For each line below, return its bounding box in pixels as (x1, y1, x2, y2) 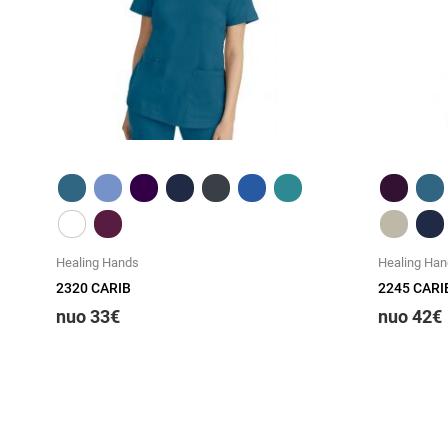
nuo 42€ (378, 306, 442, 327)
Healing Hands (56, 255, 139, 270)
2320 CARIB (56, 280, 131, 296)
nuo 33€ (56, 306, 120, 327)
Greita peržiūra (153, 156, 235, 171)
